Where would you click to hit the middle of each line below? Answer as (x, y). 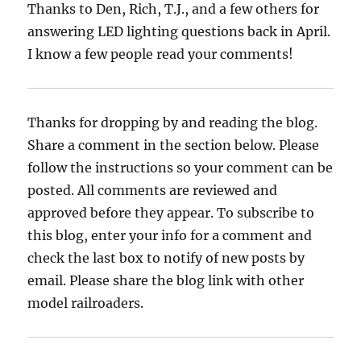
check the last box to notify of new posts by (166, 257)
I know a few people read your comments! (161, 54)
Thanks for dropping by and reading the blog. (173, 122)
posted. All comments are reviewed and (153, 190)
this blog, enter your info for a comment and (170, 235)
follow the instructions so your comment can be (180, 167)
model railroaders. (86, 303)
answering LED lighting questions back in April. (179, 31)
